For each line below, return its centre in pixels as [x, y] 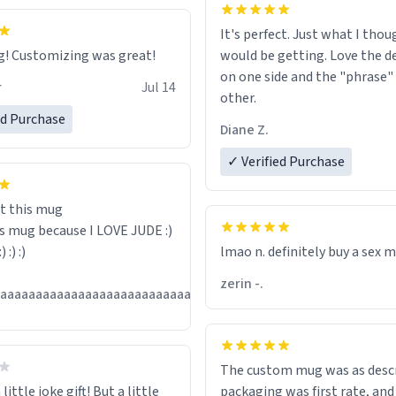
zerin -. [242, 284]
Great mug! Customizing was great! [84, 56]
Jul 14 [159, 88]
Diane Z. [244, 130]
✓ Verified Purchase [286, 162]
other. [238, 98]
